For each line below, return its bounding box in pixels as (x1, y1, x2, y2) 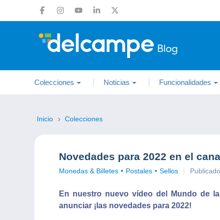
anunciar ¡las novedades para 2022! (59, 201, 192, 210)
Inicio (37, 115, 55, 123)
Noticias (104, 78, 130, 86)
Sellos (160, 167, 178, 175)
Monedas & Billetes (59, 167, 118, 175)
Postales (126, 167, 152, 175)
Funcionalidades (159, 78, 211, 86)
